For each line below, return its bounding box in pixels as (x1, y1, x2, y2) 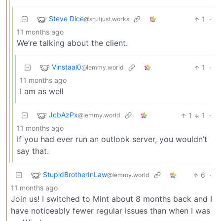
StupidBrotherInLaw (43, 170, 107, 179)
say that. (17, 146, 49, 156)
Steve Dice (49, 14, 84, 23)
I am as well (20, 86, 64, 97)
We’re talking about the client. (17, 38, 128, 48)
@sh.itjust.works (84, 15, 129, 23)
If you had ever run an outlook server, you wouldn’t (17, 134, 207, 145)
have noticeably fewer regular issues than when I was (11, 206, 210, 216)
